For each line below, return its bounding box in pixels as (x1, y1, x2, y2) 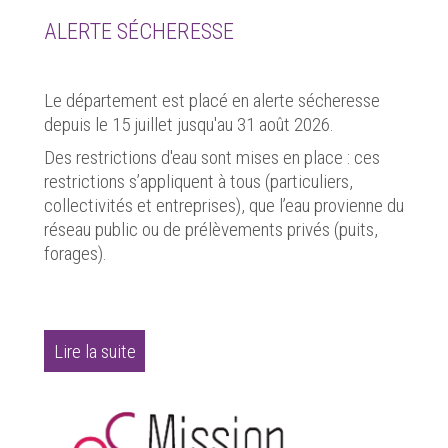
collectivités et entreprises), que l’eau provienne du (44, 194, 404, 218)
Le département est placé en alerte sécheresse (44, 88, 380, 112)
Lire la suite (53, 339, 136, 363)
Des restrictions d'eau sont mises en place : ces (44, 146, 380, 170)
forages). (44, 242, 107, 266)
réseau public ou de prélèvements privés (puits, (44, 218, 378, 242)
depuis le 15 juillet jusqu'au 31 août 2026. (44, 112, 334, 136)
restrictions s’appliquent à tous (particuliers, (44, 170, 353, 194)
